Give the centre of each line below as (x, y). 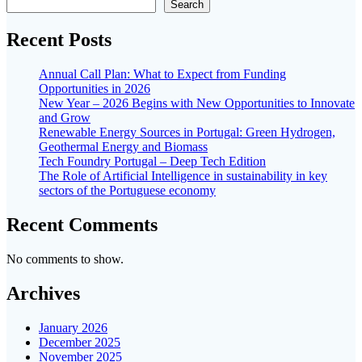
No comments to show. (65, 259)
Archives (43, 293)
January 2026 (73, 327)
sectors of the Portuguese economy (127, 191)
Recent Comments (82, 224)
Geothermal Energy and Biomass (123, 147)
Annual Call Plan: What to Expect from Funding (162, 74)
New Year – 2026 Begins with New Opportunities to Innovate (197, 103)
